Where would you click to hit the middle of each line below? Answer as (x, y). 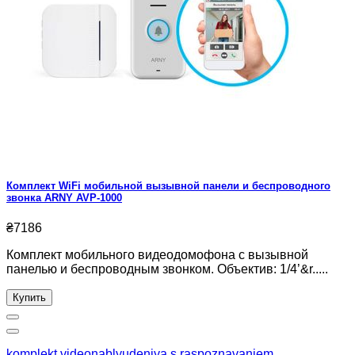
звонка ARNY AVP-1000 (64, 198)
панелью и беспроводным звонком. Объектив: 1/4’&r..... (167, 269)
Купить (29, 298)
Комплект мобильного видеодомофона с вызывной (157, 255)
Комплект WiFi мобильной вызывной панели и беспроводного (168, 186)
